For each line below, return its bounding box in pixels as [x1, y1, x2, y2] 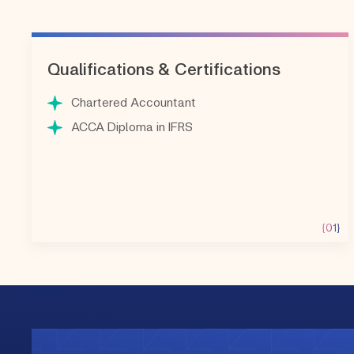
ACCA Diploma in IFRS [71, 119, 193, 134]
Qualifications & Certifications [47, 58, 281, 79]
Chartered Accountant [71, 94, 196, 110]
